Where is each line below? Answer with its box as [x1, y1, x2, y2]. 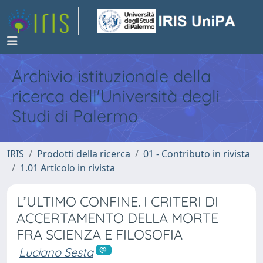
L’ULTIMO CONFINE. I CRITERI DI [16, 193, 218, 210]
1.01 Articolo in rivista [20, 161, 115, 174]
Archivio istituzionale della [12, 65, 211, 86]
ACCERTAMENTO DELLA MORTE [16, 210, 218, 227]
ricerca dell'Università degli [12, 85, 220, 106]
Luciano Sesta [19, 245, 93, 259]
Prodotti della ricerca [37, 147, 130, 160]
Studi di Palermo [12, 105, 138, 126]
